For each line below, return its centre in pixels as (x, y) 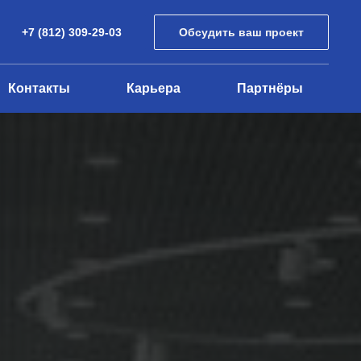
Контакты (39, 88)
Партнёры (270, 88)
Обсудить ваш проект (241, 32)
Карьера (154, 88)
